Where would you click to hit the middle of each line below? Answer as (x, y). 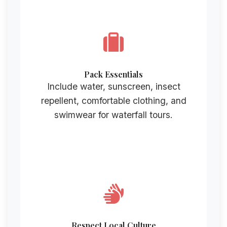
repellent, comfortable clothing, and (113, 101)
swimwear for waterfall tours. (113, 115)
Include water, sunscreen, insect (113, 86)
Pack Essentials (113, 74)
